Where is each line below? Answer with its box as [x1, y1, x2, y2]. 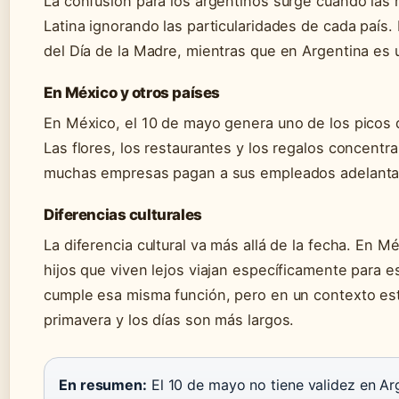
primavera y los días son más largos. [44, 310, 295, 329]
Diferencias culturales [44, 205, 202, 224]
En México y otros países [44, 83, 220, 102]
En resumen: [59, 375, 147, 394]
